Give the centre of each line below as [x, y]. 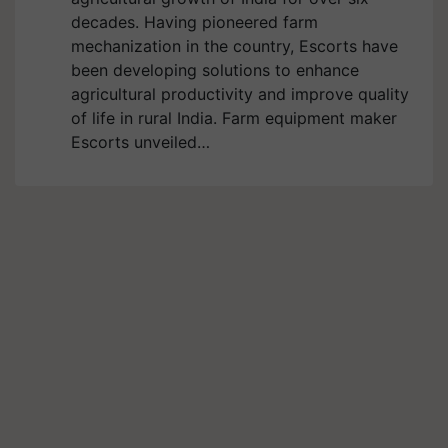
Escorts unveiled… [140, 142]
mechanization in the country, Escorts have [234, 46]
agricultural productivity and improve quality [240, 94]
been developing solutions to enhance [215, 70]
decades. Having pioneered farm [194, 22]
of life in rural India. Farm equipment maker [234, 118]
